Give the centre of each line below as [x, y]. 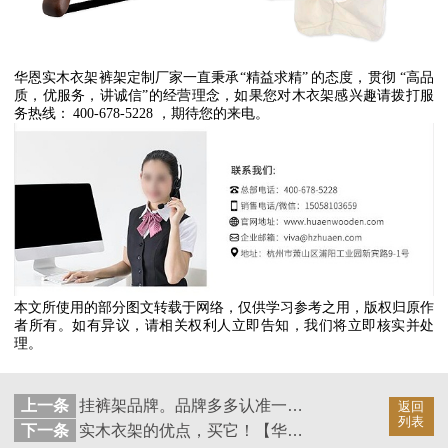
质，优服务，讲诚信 [78, 96]
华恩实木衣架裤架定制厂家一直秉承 [127, 78]
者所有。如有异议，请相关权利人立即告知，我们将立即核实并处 [224, 325]
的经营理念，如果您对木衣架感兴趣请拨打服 [291, 96]
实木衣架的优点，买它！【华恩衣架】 [294, 430]
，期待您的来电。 [213, 114]
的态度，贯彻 [353, 78]
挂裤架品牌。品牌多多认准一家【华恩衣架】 [294, 406]
